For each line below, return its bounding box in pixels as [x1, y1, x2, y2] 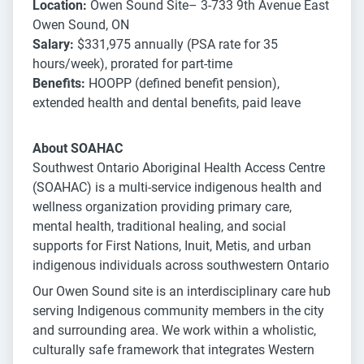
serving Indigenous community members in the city [32, 303, 324, 319]
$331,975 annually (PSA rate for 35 [77, 37, 278, 53]
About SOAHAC [32, 141, 123, 157]
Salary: [32, 37, 77, 53]
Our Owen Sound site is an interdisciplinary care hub [32, 284, 331, 300]
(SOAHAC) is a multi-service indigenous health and [32, 180, 322, 196]
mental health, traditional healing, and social [32, 219, 286, 235]
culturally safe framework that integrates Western [32, 342, 314, 358]
